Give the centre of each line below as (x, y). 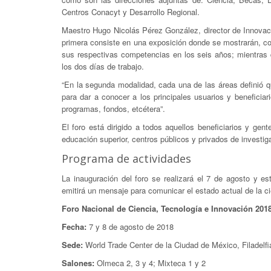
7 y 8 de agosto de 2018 (130, 227)
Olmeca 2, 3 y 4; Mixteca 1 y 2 (150, 263)
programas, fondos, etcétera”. (113, 109)
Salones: (78, 263)
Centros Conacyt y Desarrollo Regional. (131, 12)
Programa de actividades (126, 158)
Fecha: (74, 227)
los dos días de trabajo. (103, 66)
